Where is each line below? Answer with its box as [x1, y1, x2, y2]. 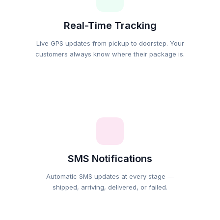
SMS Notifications [68, 153, 152, 165]
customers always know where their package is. [35, 50, 185, 58]
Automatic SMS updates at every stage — [46, 172, 174, 180]
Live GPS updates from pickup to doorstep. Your [36, 39, 184, 47]
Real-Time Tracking [63, 20, 157, 31]
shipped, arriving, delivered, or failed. [53, 183, 167, 191]
